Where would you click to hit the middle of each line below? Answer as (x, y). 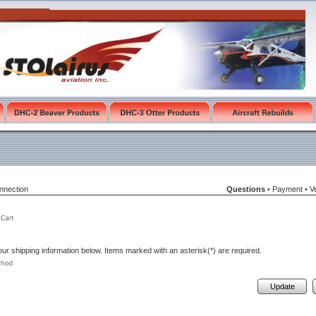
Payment (287, 189)
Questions (246, 189)
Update (282, 286)
